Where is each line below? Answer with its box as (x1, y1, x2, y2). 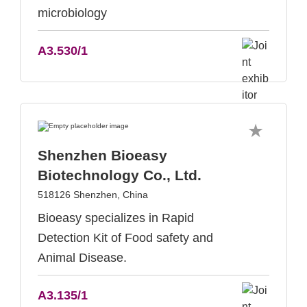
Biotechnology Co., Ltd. (38, 167, 201, 183)
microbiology (38, 6, 107, 20)
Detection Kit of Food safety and (38, 231, 213, 245)
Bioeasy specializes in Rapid (38, 211, 194, 225)
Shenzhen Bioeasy (38, 147, 167, 163)
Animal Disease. (38, 251, 127, 265)
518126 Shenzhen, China (38, 189, 148, 200)
